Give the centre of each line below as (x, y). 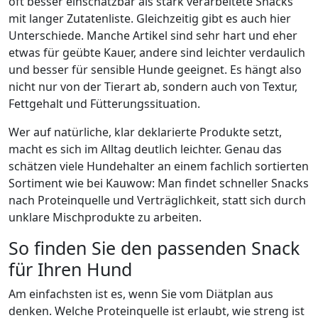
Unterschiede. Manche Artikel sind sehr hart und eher (153, 35)
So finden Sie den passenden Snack (154, 248)
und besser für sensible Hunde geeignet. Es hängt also (155, 70)
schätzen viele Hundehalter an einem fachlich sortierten (159, 166)
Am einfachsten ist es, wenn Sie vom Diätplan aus (141, 294)
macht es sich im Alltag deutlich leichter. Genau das (145, 149)
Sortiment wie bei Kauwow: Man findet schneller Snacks (159, 183)
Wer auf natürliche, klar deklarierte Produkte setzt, (145, 132)
